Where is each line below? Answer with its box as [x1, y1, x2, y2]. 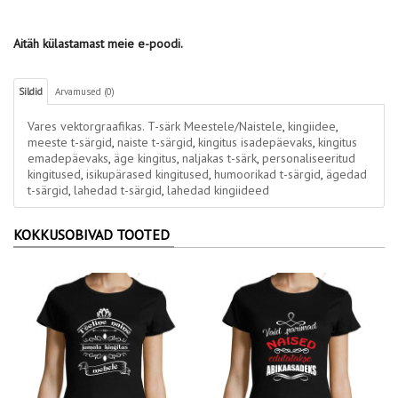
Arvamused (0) [55, 85, 115, 98]
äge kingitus [114, 150, 177, 166]
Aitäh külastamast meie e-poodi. [13, 36, 183, 52]
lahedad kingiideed [167, 182, 269, 198]
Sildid [19, 85, 43, 98]
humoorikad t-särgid [214, 166, 321, 182]
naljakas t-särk [182, 150, 257, 166]
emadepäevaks [28, 150, 108, 166]
